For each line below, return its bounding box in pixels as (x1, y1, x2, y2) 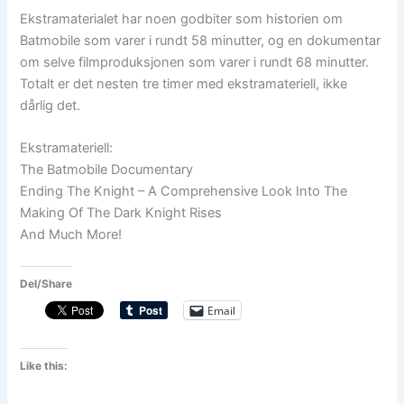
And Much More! (20, 226, 123, 243)
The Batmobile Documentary (20, 161, 194, 179)
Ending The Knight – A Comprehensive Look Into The (20, 183, 348, 200)
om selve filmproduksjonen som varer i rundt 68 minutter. (20, 53, 370, 70)
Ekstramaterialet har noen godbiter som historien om (20, 10, 344, 27)
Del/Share (20, 277, 73, 291)
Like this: (20, 359, 69, 373)
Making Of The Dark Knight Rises (20, 205, 223, 222)
